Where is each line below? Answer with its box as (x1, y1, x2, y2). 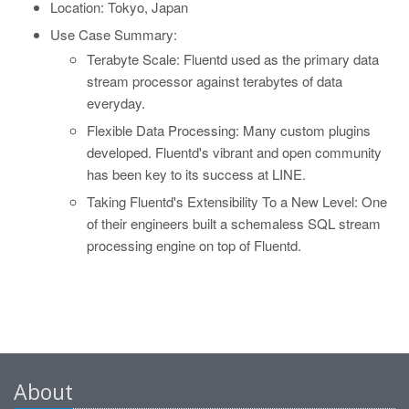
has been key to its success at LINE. (87, 164, 306, 184)
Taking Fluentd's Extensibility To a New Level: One (87, 192, 387, 212)
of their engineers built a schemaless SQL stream (87, 214, 381, 234)
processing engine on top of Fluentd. (87, 236, 301, 256)
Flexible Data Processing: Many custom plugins (87, 121, 371, 141)
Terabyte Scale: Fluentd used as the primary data (87, 49, 379, 69)
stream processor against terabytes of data (87, 71, 342, 91)
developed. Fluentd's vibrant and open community (87, 142, 382, 163)
